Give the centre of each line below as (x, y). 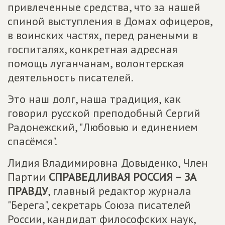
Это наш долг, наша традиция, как (94, 99)
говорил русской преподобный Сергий (104, 113)
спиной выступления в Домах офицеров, (110, 21)
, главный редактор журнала (120, 191)
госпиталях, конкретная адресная (92, 49)
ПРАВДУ (28, 191)
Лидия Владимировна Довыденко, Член (108, 163)
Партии (28, 177)
